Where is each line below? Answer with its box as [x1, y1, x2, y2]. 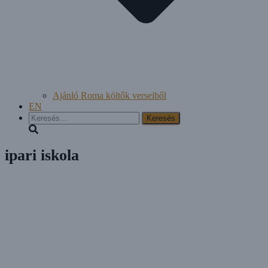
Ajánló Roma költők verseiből [53, 90, 166, 100]
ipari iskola [5, 147, 79, 165]
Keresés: [28, 111, 60, 121]
